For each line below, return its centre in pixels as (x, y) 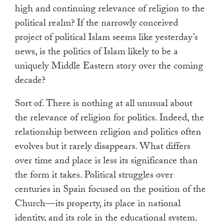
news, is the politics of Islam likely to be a (96, 53)
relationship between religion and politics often (108, 133)
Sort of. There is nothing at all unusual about (104, 105)
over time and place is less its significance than (106, 162)
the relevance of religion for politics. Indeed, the (110, 119)
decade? (30, 82)
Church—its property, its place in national (98, 205)
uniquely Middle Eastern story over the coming (109, 67)
